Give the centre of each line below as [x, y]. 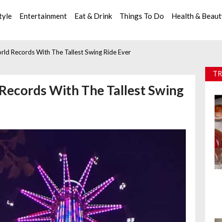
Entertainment [43, 16]
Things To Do [142, 16]
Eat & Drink [93, 16]
